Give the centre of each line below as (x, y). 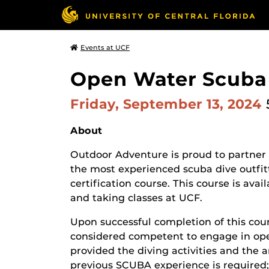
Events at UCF (105, 47)
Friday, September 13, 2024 (168, 104)
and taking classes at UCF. (136, 198)
